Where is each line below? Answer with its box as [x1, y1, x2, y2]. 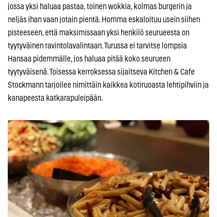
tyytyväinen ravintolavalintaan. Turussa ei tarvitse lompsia [8, 42, 187, 50]
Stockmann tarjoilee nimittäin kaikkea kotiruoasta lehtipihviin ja [8, 81, 209, 90]
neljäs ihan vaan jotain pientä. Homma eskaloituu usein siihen [8, 15, 200, 24]
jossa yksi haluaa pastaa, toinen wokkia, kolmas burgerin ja [8, 2, 192, 11]
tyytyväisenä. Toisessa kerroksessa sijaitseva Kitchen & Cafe [8, 68, 195, 77]
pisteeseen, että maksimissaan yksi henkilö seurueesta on [8, 29, 189, 37]
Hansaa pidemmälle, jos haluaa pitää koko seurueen [8, 55, 170, 63]
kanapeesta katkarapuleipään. [8, 94, 103, 103]
